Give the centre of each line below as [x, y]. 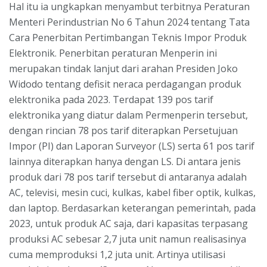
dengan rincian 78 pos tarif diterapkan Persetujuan [123, 130]
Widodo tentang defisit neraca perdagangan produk [125, 84]
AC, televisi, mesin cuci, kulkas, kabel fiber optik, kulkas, [132, 192]
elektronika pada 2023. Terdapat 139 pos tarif [111, 99]
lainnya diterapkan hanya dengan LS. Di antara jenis [125, 161]
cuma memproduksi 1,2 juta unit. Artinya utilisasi [117, 254]
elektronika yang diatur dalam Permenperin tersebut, [128, 115]
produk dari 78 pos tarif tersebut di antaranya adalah [128, 177]
